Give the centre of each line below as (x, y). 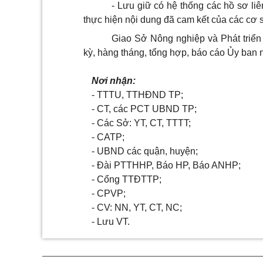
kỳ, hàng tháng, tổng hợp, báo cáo (155, 53)
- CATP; (108, 137)
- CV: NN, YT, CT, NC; (137, 208)
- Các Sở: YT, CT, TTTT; (141, 123)
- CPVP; (109, 193)
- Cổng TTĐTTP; (127, 179)
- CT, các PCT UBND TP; (144, 109)
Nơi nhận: (114, 81)
